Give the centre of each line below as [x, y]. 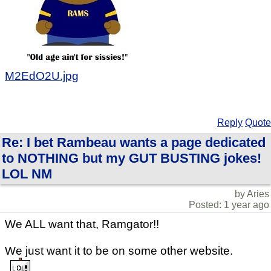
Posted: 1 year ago [229, 205]
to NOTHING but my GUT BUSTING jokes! [132, 158]
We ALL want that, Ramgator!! [82, 224]
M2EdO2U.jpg [42, 76]
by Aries [252, 194]
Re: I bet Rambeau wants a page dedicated [134, 143]
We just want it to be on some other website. [119, 251]
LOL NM [27, 174]
